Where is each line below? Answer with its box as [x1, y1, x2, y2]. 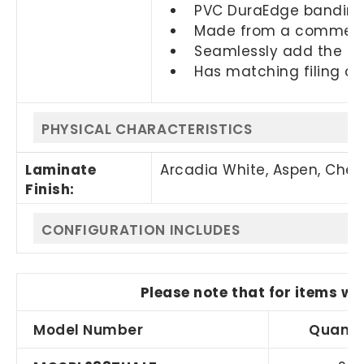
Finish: [25, 179, 75, 199]
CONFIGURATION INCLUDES [41, 219, 240, 240]
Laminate [25, 159, 97, 180]
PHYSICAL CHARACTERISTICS [41, 119, 253, 139]
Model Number [33, 319, 144, 340]
